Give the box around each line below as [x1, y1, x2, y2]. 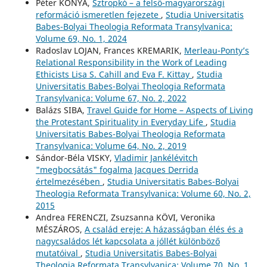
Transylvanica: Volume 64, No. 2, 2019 [35, 140, 187, 152]
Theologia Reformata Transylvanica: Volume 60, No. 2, [35, 188, 251, 200]
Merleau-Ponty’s [184, 45, 249, 57]
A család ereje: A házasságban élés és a [84, 223, 243, 235]
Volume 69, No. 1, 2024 [35, 33, 127, 45]
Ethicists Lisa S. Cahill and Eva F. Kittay [35, 69, 192, 80]
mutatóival [35, 247, 80, 259]
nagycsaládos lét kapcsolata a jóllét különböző [35, 235, 220, 247]
